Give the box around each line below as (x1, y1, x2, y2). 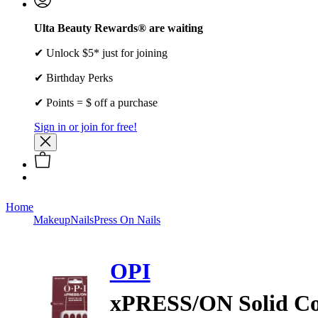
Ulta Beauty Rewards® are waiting (34, 21, 203, 34)
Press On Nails (94, 213, 160, 226)
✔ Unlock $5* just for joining (34, 46, 168, 59)
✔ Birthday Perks (34, 71, 113, 84)
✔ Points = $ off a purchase (34, 96, 158, 109)
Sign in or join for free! (34, 120, 137, 133)
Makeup (33, 213, 70, 226)
